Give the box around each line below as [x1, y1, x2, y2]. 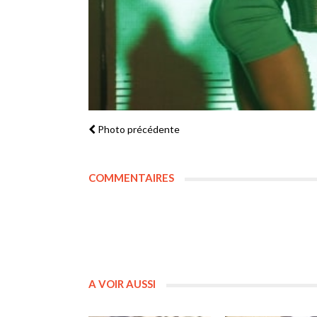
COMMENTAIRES [88, 171, 174, 184]
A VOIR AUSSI [88, 277, 156, 290]
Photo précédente [95, 122, 180, 135]
